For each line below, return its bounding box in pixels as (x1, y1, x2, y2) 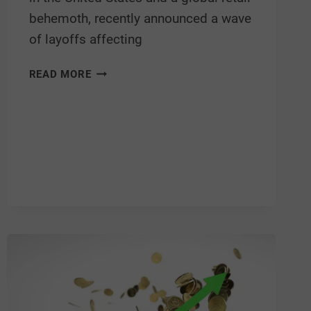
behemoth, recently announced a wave (28, 10, 251, 27)
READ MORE (28, 68, 92, 81)
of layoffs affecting (28, 31, 142, 48)
